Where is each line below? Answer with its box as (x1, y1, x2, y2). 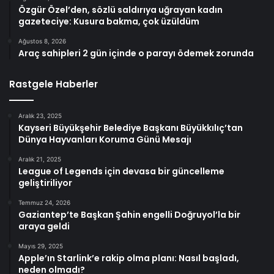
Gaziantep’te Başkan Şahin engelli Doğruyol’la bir (18, 209, 240, 221)
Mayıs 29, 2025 (18, 242, 63, 250)
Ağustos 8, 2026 (18, 37, 66, 45)
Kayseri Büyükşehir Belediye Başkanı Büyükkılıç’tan (18, 122, 243, 135)
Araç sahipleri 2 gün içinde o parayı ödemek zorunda (18, 47, 254, 60)
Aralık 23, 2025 (18, 112, 62, 120)
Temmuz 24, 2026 (18, 199, 70, 207)
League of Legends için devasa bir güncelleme (18, 165, 224, 178)
